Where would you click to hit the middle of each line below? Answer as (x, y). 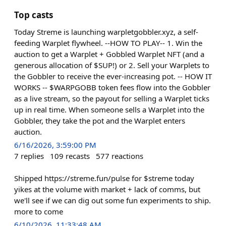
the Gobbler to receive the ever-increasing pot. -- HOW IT (113, 76)
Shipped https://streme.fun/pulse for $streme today (104, 178)
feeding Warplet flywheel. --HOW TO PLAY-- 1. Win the (108, 43)
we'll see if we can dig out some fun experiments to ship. (112, 200)
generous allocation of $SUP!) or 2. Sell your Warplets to (112, 65)
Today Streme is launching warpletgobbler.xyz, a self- (106, 32)
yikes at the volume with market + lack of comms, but (107, 189)
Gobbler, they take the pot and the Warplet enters (100, 120)
